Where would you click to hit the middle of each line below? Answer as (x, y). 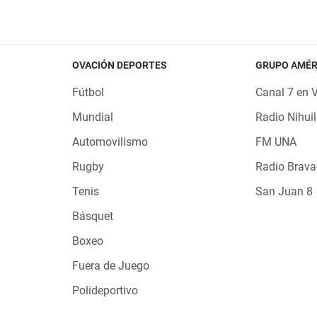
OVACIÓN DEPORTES (119, 65)
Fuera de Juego (110, 266)
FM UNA (276, 142)
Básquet (92, 216)
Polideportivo (105, 290)
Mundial (92, 117)
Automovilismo (110, 142)
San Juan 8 (284, 191)
